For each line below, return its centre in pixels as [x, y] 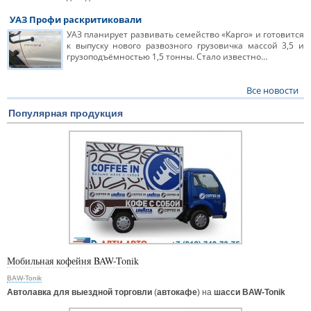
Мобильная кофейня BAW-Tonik [73, 261]
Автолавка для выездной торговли [79, 293]
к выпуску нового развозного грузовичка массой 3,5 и [185, 46]
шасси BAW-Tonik [250, 293]
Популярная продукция [66, 114]
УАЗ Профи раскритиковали [76, 20]
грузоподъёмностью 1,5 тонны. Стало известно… [167, 57]
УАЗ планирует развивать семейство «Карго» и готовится [185, 35]
